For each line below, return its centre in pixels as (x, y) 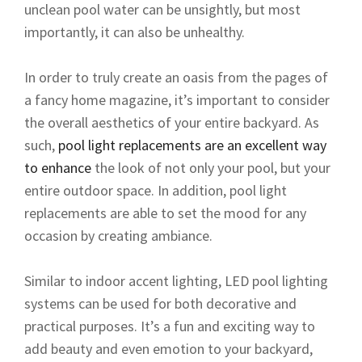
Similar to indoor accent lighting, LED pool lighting (176, 280)
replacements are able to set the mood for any (165, 213)
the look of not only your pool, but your (211, 167)
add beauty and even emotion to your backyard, (168, 348)
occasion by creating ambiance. (118, 235)
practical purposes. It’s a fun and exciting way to (170, 326)
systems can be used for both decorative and (160, 303)
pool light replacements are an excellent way (192, 145)
